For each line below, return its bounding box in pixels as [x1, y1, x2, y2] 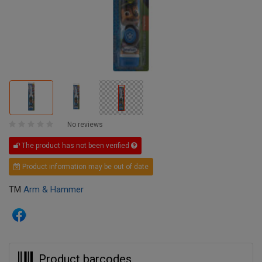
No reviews [67, 120, 103, 129]
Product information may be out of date [20, 163, 149, 171]
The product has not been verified [20, 142, 131, 150]
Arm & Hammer [23, 184, 84, 195]
